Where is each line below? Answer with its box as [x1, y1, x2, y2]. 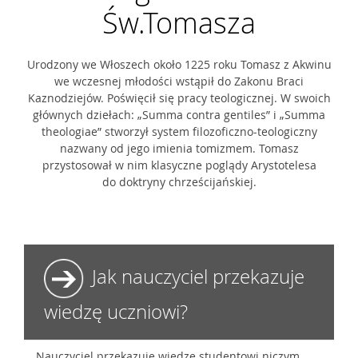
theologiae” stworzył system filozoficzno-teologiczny [41, 124, 317, 139]
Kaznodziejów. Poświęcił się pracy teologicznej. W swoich [27, 90, 331, 105]
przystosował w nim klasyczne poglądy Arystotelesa [42, 157, 316, 173]
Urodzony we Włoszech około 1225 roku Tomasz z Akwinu [26, 57, 332, 72]
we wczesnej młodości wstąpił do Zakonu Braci [54, 74, 304, 89]
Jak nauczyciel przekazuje [92, 264, 304, 290]
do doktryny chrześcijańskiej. [101, 174, 257, 189]
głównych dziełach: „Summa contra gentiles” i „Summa [33, 107, 325, 122]
